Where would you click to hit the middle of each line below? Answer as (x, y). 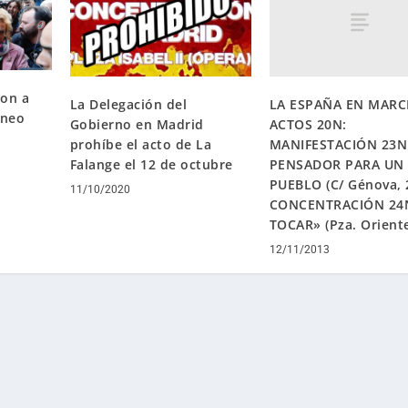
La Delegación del (128, 104)
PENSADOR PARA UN (337, 164)
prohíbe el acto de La (141, 144)
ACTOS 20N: (308, 124)
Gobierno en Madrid (137, 124)
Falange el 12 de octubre (151, 164)
